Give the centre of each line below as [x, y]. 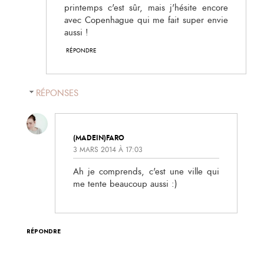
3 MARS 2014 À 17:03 [108, 150]
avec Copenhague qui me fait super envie [146, 20]
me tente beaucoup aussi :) [125, 184]
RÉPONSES [57, 94]
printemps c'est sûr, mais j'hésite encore [146, 8]
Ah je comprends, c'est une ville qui [146, 172]
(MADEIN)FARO [99, 138]
